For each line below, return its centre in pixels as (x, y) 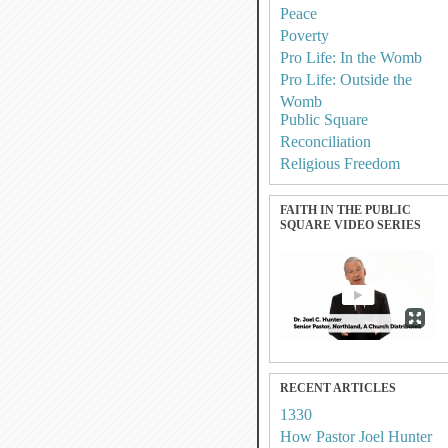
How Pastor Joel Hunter (356, 436)
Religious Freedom (340, 163)
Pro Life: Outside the (346, 79)
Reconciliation (325, 141)
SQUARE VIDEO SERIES (350, 225)
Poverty (304, 35)
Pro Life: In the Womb (351, 57)
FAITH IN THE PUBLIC (345, 210)
